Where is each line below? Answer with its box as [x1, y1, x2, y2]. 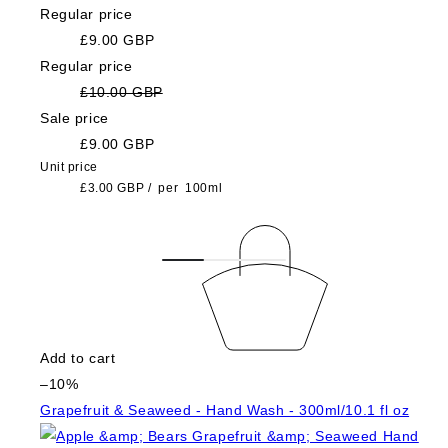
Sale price [40, 109, 109, 126]
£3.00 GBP [80, 180, 145, 195]
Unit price [40, 159, 98, 174]
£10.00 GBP [80, 83, 163, 100]
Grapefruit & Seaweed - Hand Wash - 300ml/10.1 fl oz [40, 402, 410, 419]
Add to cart [40, 350, 116, 367]
